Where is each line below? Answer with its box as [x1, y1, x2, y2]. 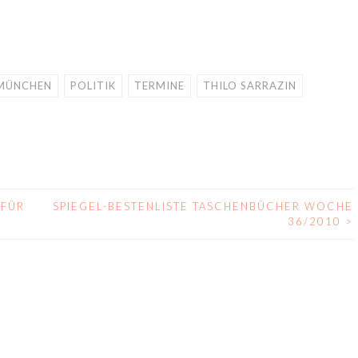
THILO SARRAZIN [203, 79, 296, 92]
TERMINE [134, 79, 185, 92]
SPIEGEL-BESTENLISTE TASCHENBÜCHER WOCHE [53, 200, 354, 213]
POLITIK [70, 79, 116, 92]
